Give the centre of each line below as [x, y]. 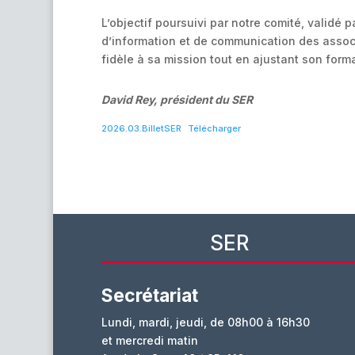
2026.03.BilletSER [141, 129]
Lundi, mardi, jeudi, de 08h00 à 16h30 [205, 323]
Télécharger [215, 129]
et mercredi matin [149, 341]
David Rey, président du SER [177, 100]
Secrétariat [149, 296]
